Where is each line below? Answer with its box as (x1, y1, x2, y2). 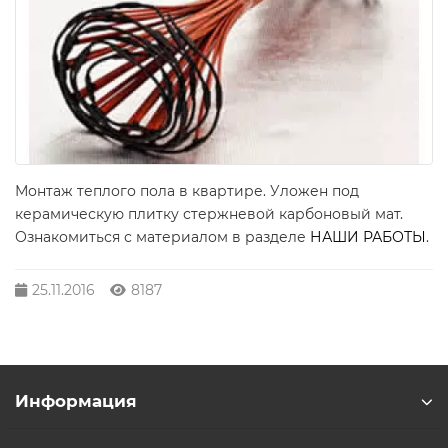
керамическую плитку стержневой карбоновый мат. (15, 205, 403, 223)
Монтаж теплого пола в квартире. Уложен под (15, 182, 359, 200)
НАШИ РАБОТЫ (310, 228, 426, 246)
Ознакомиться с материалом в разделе (15, 228, 310, 246)
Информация (15, 391, 137, 411)
